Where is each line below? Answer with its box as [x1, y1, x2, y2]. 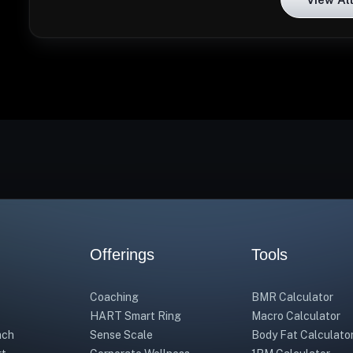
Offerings [90, 246, 154, 263]
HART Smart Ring [90, 310, 181, 322]
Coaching [90, 291, 139, 303]
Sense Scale [90, 329, 153, 341]
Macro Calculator [251, 310, 340, 322]
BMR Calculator [251, 291, 333, 303]
